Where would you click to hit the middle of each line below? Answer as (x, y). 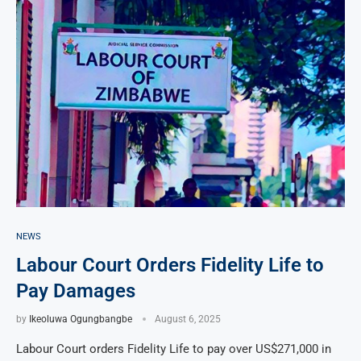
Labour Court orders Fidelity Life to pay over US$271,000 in (174, 349)
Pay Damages (76, 290)
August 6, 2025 (188, 319)
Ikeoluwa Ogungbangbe (81, 319)
